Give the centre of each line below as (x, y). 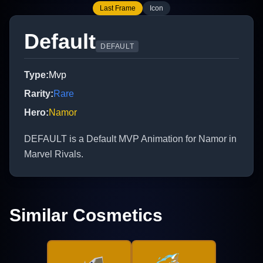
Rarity (37, 94)
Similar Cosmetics (86, 215)
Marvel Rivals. (54, 154)
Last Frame (118, 9)
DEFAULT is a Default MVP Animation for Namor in (130, 139)
